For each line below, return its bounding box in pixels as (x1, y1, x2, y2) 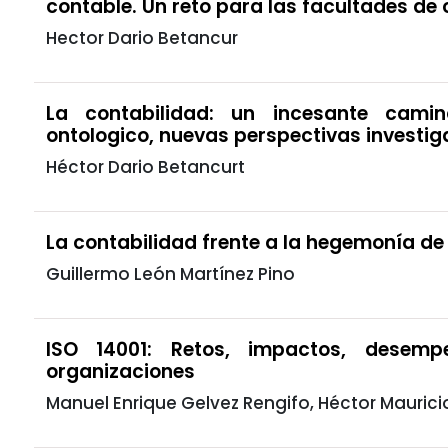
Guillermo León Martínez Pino (46, 261, 295, 286)
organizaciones (46, 357, 195, 385)
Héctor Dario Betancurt (46, 154, 245, 179)
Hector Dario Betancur (46, 25, 238, 50)
